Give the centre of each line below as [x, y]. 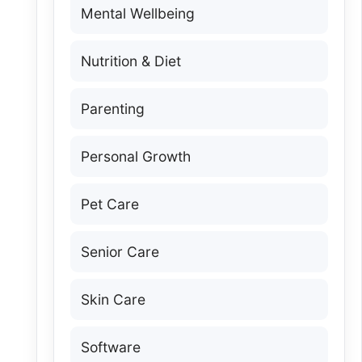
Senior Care [120, 251]
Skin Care [113, 299]
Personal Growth [135, 156]
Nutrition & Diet [130, 61]
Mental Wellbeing [137, 13]
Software [110, 347]
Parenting [112, 108]
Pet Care [109, 204]
